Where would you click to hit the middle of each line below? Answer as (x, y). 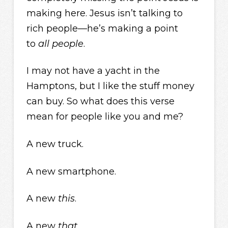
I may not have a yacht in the (93, 71)
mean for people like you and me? (105, 117)
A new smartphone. (71, 171)
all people (61, 44)
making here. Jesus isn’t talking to (104, 13)
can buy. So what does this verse (100, 102)
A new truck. (55, 144)
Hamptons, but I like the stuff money (110, 86)
